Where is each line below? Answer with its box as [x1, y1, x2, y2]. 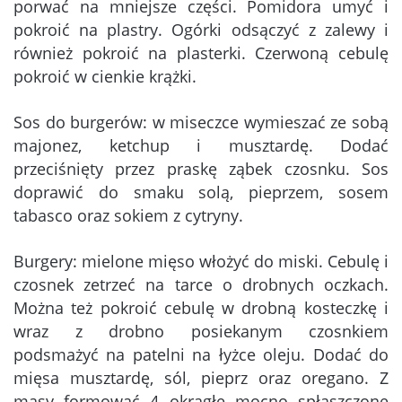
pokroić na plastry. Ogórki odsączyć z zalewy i [13, 19, 389, 41]
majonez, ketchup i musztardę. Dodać [13, 135, 389, 157]
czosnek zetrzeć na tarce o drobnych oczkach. [13, 274, 389, 296]
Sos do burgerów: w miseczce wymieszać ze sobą [13, 111, 389, 134]
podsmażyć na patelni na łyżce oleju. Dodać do [13, 344, 389, 366]
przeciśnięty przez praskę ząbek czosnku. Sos [13, 158, 389, 180]
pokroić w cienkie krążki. [13, 66, 197, 88]
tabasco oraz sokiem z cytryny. [13, 205, 243, 227]
